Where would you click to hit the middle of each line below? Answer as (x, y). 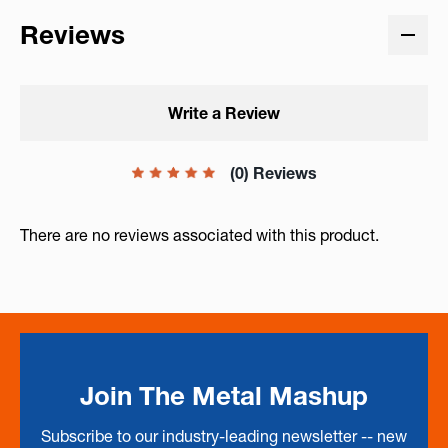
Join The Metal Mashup (224, 396)
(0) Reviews (273, 173)
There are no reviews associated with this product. (199, 235)
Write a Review (224, 113)
